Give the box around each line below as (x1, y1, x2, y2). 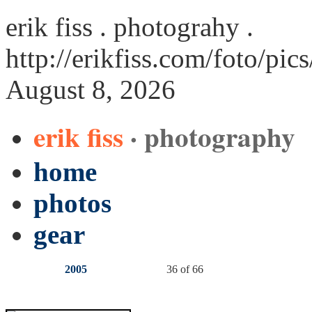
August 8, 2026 (6, 75, 175, 104)
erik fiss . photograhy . (6, 12, 253, 42)
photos (33, 188, 111, 218)
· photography (130, 116, 295, 156)
